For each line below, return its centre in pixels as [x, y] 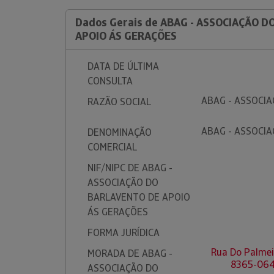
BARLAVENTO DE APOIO [139, 197]
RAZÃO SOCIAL [119, 102]
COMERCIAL [112, 147]
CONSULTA [110, 81]
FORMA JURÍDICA [124, 233]
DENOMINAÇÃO [120, 132]
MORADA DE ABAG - [130, 254]
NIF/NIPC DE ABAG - [130, 168]
